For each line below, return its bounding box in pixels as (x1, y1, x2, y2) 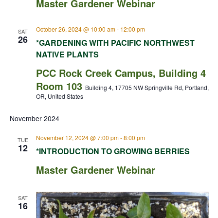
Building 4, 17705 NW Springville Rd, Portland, (85, 83, 209, 91)
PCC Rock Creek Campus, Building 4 (36, 66, 206, 80)
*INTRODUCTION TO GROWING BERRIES (36, 145, 190, 157)
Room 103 (36, 79, 85, 93)
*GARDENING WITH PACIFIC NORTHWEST (36, 37, 195, 48)
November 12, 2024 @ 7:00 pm (36, 133, 119, 142)
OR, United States (36, 92, 83, 100)
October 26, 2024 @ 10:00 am (36, 25, 115, 33)
